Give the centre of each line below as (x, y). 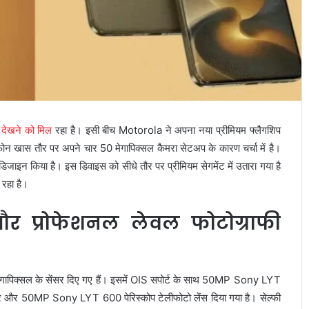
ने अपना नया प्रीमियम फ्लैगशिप (221, 130)
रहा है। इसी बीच (85, 130)
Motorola (140, 130)
